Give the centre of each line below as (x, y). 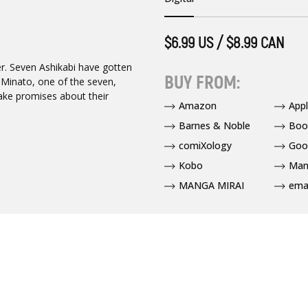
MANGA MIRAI (211, 186)
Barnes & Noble (214, 126)
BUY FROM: (202, 83)
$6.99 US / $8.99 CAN (224, 43)
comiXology (205, 146)
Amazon (197, 106)
